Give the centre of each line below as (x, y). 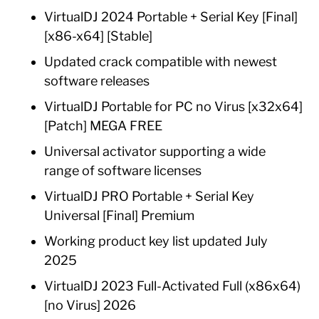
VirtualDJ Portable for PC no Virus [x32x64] (174, 106)
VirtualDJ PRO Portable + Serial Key (150, 196)
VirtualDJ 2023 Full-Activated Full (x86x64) (173, 286)
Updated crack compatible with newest (161, 62)
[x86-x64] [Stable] (99, 36)
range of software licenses (123, 171)
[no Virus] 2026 (90, 305)
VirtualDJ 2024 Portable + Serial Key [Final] (171, 17)
